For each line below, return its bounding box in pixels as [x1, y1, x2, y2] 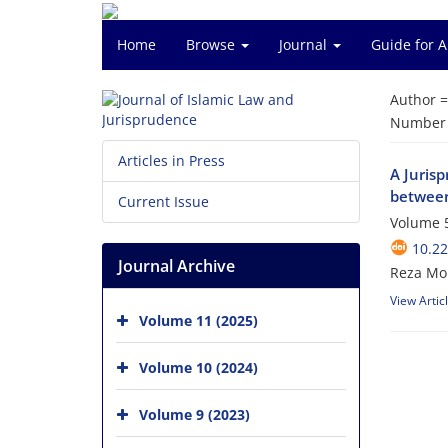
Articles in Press [118, 151, 225, 170]
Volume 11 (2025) [139, 310, 258, 330]
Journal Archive [118, 255, 235, 277]
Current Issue [118, 192, 209, 211]
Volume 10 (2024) [139, 357, 258, 377]
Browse [186, 35, 239, 54]
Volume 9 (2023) [139, 404, 250, 424]
